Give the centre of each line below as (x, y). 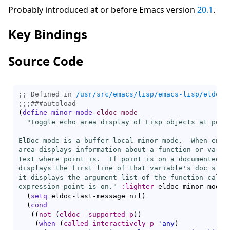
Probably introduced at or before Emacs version (103, 9)
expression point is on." (68, 187)
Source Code (46, 61)
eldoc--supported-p (97, 215)
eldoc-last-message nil (94, 196)
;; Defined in (47, 94)
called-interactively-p (109, 224)
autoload (60, 104)
